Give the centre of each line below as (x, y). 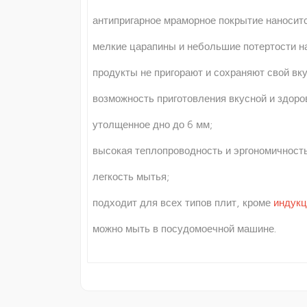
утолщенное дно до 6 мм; (152, 124)
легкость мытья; (131, 176)
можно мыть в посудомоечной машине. (184, 229)
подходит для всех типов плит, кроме (183, 202)
